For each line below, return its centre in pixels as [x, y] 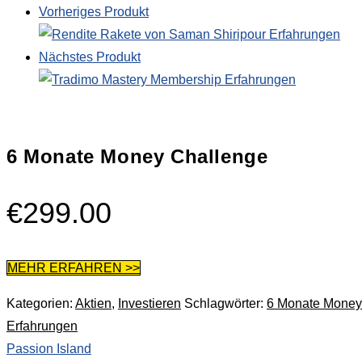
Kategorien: [41, 303]
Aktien [93, 303]
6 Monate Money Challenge [137, 156]
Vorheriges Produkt [94, 12]
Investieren [149, 303]
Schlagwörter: [225, 303]
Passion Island [49, 348]
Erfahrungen [42, 326]
